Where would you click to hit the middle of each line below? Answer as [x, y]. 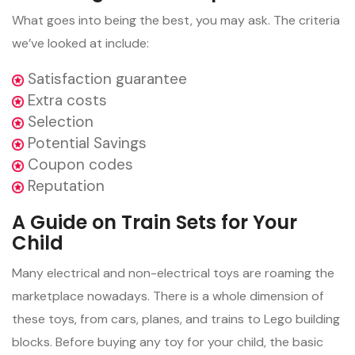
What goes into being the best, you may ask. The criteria [176, 20]
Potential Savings [85, 143]
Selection [59, 121]
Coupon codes [78, 164]
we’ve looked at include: [80, 43]
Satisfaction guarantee [105, 78]
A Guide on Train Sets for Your [155, 222]
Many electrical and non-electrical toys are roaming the [173, 273]
